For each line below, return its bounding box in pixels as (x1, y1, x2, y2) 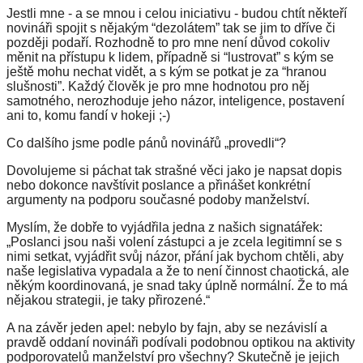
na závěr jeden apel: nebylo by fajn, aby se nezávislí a (18, 320, 327, 335)
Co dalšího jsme (6, 135, 103, 150)
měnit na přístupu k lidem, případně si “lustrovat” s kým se (6, 49, 334, 64)
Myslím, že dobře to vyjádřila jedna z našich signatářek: (6, 220, 322, 234)
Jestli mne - (6, 6, 72, 20)
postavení (288, 93, 344, 108)
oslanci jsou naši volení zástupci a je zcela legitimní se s (19, 234, 342, 249)
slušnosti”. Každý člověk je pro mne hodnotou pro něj (6, 79, 310, 93)
